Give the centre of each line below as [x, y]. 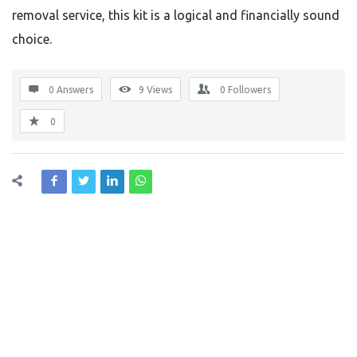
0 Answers [71, 90]
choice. [32, 39]
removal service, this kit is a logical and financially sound [176, 15]
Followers [249, 90]
